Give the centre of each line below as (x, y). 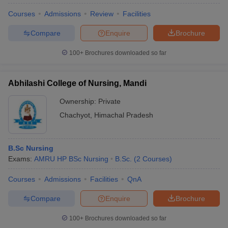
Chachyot (75, 115)
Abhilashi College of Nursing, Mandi (77, 83)
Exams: (21, 159)
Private (109, 101)
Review (102, 14)
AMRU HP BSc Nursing (71, 159)
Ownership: (79, 101)
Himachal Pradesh (124, 115)
